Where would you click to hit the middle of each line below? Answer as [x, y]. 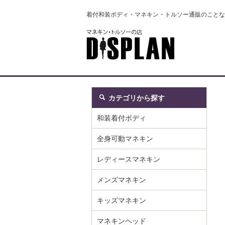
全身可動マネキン [125, 139]
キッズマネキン [122, 200]
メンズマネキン [122, 180]
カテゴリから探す [137, 98]
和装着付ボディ [122, 118]
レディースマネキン [129, 159]
